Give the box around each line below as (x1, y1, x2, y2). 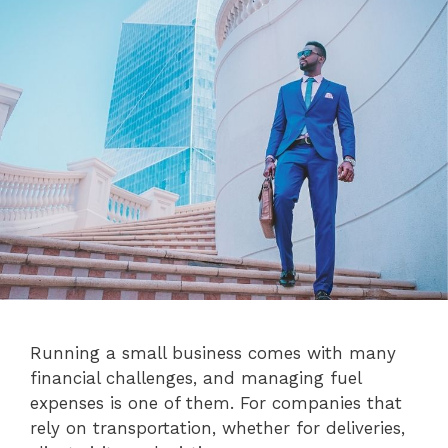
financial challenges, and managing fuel (30, 367, 361, 388)
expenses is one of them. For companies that (30, 392, 402, 413)
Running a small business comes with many (30, 342, 396, 363)
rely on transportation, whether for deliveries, (30, 417, 405, 438)
